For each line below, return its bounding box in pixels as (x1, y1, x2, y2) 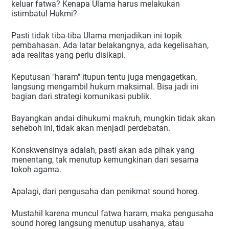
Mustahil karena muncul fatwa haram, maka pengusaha (11, 209, 214, 219)
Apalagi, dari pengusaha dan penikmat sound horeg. (11, 187, 199, 197)
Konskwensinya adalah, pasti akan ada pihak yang (11, 145, 194, 155)
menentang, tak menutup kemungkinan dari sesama (11, 155, 199, 165)
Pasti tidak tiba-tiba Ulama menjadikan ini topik (11, 31, 182, 41)
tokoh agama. (11, 165, 61, 175)
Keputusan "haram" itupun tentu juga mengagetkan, (11, 72, 197, 82)
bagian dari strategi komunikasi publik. (11, 91, 151, 102)
